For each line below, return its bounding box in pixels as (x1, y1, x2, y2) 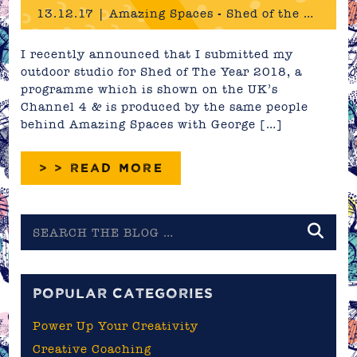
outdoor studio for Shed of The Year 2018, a (21, 65, 303, 80)
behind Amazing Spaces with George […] (21, 117, 284, 132)
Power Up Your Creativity (33, 318, 199, 333)
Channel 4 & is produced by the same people (21, 100, 309, 115)
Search (20, 215, 65, 230)
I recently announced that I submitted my (21, 47, 294, 62)
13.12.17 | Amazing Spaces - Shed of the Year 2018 (304, 6, 314, 22)
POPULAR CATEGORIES (33, 288, 214, 299)
